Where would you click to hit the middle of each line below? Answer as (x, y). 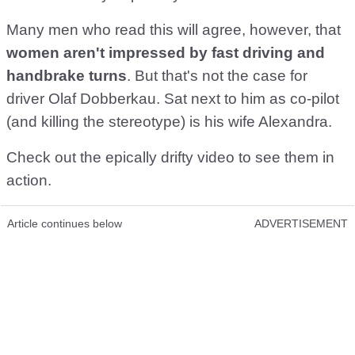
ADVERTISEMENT (301, 223)
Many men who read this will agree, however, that (174, 30)
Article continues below (65, 223)
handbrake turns (67, 76)
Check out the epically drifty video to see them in (170, 157)
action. (29, 180)
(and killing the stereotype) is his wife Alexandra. (169, 122)
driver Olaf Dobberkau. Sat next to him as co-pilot (173, 99)
